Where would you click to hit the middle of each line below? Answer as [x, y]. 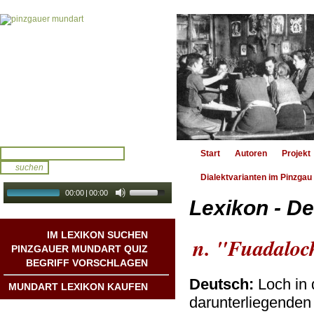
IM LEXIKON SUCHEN [97, 235]
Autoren [251, 153]
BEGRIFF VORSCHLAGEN [87, 263]
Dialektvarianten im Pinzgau [256, 177]
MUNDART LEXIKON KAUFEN [78, 287]
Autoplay [97, 208]
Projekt [296, 153]
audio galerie [144, 207]
